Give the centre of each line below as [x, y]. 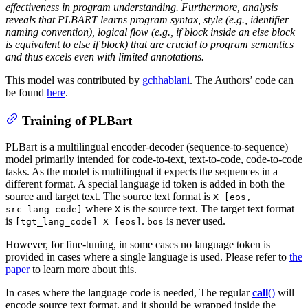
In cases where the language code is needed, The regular [129, 293]
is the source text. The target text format [207, 209]
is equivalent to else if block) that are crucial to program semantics [150, 45]
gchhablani [166, 80]
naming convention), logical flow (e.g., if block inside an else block [150, 32]
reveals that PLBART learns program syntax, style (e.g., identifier [147, 20]
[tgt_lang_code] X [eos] [78, 222]
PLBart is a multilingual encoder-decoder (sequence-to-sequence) [147, 147]
